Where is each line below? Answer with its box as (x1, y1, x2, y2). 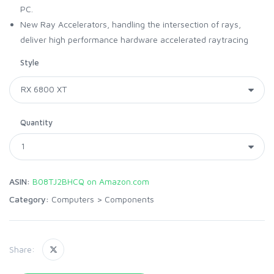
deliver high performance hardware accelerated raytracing (20, 34, 248, 45)
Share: (9, 244, 35, 255)
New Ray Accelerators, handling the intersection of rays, (20, 18, 241, 29)
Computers (51, 193, 94, 204)
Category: (9, 193, 49, 204)
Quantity (20, 117, 53, 127)
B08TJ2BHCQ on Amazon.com (32, 176, 149, 187)
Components (105, 193, 154, 204)
